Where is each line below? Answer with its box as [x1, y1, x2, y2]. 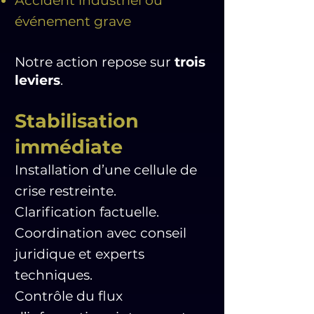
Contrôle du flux [15, 288, 123, 304]
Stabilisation [15, 109, 139, 132]
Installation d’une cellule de [15, 162, 197, 178]
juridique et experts [15, 246, 144, 262]
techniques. [15, 267, 93, 283]
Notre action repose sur [15, 54, 175, 70]
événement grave [15, 13, 131, 29]
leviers [15, 72, 60, 88]
